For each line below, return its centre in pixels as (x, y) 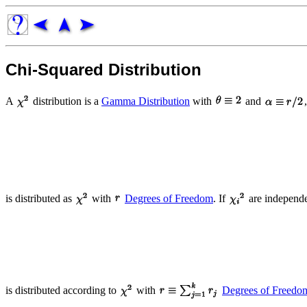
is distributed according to (62, 290)
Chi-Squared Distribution (103, 69)
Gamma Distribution (146, 101)
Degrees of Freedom (169, 198)
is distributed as (40, 198)
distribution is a (66, 101)
